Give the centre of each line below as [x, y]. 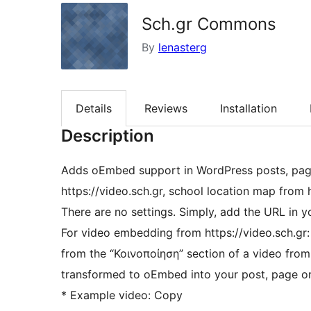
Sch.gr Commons [209, 24]
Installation [249, 109]
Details [94, 109]
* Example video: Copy [122, 295]
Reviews [166, 109]
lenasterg [183, 47]
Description [108, 136]
